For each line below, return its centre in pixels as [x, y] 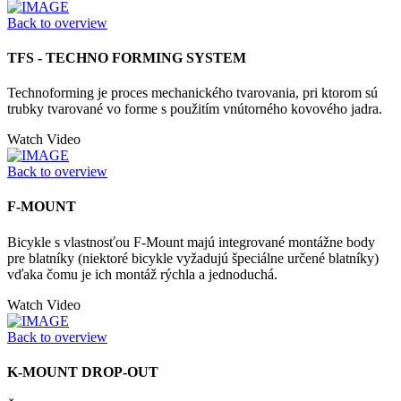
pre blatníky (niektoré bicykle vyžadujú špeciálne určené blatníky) [193, 258]
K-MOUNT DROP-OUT [83, 371]
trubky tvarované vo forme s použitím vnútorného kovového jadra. [195, 109]
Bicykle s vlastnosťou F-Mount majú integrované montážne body [191, 242]
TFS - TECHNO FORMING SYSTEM [127, 57]
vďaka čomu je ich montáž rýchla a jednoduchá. [142, 274]
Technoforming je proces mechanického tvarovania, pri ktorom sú [192, 93]
